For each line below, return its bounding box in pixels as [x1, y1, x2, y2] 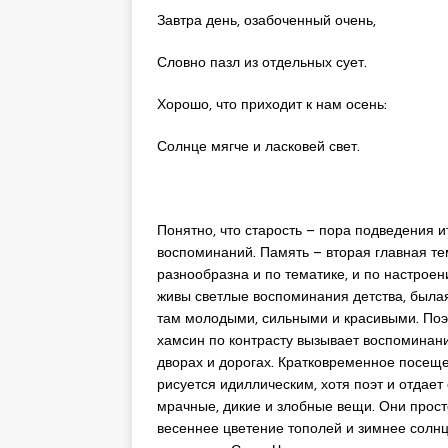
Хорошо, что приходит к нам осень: [157, 92, 387, 115]
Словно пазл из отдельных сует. [157, 50, 367, 73]
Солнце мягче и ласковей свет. [157, 134, 360, 157]
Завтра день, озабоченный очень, [157, 8, 376, 31]
